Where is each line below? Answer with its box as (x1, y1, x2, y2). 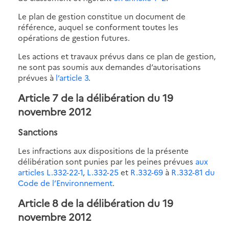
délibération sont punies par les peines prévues (18, 155, 195, 167)
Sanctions (18, 125, 57, 138)
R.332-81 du (171, 166, 215, 177)
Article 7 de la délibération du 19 (18, 90, 173, 104)
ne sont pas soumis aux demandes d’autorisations (18, 61, 201, 72)
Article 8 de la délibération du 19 (18, 195, 173, 210)
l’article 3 (56, 72, 88, 83)
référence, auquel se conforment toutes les (18, 21, 178, 32)
